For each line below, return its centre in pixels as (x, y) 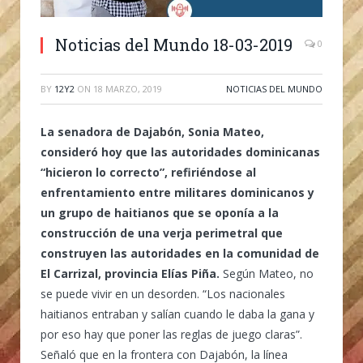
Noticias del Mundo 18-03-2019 (174, 44)
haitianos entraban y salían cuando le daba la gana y (177, 314)
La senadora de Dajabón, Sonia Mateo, (152, 131)
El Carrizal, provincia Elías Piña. (132, 273)
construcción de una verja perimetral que (162, 233)
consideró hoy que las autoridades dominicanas (180, 152)
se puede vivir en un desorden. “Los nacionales (163, 293)
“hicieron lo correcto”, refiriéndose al (148, 172)
